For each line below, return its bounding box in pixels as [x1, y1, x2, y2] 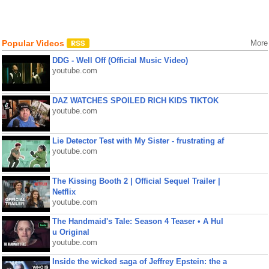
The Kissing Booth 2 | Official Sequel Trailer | [52, 177, 220, 186]
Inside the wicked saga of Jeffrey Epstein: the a [52, 257, 227, 266]
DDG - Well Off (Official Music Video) [52, 56, 188, 65]
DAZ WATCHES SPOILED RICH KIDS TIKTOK [52, 96, 219, 105]
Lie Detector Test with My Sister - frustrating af [52, 136, 224, 145]
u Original [52, 228, 89, 237]
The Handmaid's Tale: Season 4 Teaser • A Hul [52, 217, 223, 226]
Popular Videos [1, 38, 67, 48]
